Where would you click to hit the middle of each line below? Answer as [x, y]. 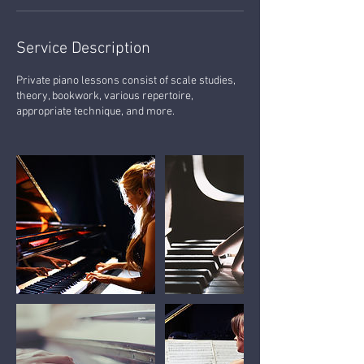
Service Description [83, 48]
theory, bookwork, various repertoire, [105, 96]
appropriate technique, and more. [95, 111]
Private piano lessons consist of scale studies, [126, 80]
